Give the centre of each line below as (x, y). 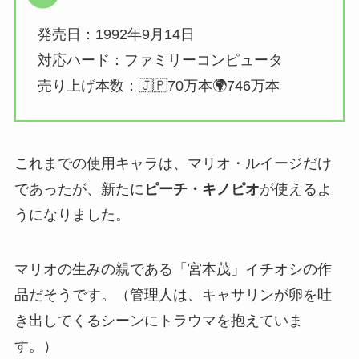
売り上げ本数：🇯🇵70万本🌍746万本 (158, 86)
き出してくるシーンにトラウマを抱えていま (158, 320)
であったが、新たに (79, 189)
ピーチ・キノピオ (202, 189)
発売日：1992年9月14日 (116, 34)
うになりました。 (72, 214)
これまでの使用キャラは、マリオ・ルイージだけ (173, 163)
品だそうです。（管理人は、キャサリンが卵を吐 (173, 294)
